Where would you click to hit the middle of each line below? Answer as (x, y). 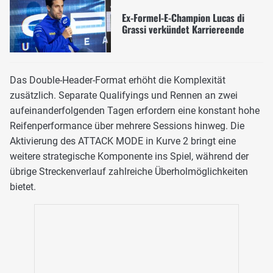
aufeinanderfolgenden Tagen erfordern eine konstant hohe (135, 111)
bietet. (23, 187)
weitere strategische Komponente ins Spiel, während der (129, 157)
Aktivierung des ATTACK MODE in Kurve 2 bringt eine (123, 141)
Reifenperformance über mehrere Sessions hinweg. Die (127, 126)
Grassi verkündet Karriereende (183, 30)
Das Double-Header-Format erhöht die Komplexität (118, 80)
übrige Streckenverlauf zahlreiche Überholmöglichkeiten (129, 172)
